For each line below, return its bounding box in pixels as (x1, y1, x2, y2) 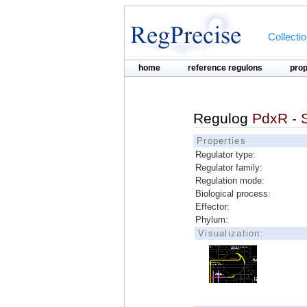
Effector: (195, 201, 230, 212)
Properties (197, 136, 246, 146)
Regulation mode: (195, 175, 265, 186)
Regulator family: (195, 162, 262, 173)
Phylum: (195, 214, 228, 225)
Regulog (193, 110, 252, 126)
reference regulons (188, 64, 262, 72)
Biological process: (195, 188, 271, 199)
